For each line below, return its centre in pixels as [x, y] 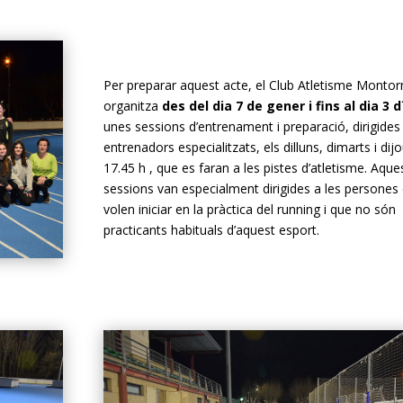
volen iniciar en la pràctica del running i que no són [249, 210]
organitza [132, 106]
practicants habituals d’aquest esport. [211, 230]
